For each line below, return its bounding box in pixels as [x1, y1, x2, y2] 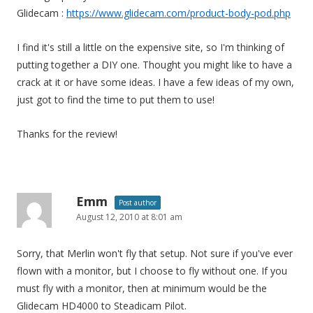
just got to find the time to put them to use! [17, 93, 214, 106]
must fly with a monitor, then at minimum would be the [17, 282, 267, 295]
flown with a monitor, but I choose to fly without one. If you [17, 264, 287, 277]
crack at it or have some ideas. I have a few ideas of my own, [17, 75, 294, 89]
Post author [119, 198, 156, 208]
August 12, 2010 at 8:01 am [76, 211, 182, 223]
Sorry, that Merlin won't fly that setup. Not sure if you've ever [17, 247, 293, 260]
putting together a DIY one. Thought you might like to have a [17, 58, 292, 71]
